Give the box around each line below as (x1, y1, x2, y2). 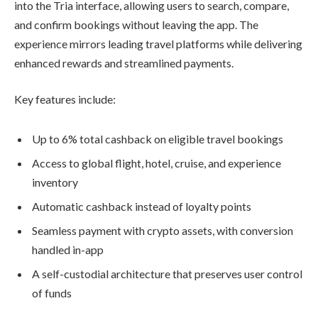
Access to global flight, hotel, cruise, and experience (32, 156, 281, 170)
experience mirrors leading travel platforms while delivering (14, 36, 302, 50)
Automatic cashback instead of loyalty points (32, 199, 251, 213)
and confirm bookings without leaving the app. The (14, 17, 258, 31)
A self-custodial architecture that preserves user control (32, 267, 302, 280)
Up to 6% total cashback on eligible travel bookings (32, 132, 283, 146)
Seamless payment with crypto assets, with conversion (32, 224, 293, 237)
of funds (32, 286, 72, 300)
